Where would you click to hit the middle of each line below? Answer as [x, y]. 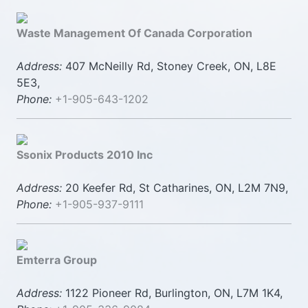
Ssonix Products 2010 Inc [85, 155]
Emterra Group [57, 260]
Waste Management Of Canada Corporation [134, 33]
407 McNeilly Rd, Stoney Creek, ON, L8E [169, 66]
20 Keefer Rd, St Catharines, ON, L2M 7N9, [175, 188]
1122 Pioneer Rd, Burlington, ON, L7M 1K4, [172, 293]
